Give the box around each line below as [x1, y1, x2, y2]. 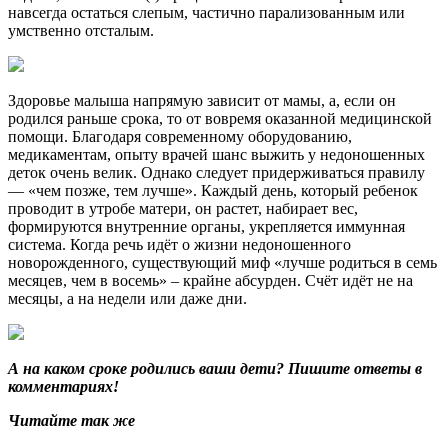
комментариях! [8, 377, 119, 395]
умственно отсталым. [8, 21, 154, 39]
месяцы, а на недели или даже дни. [8, 289, 247, 307]
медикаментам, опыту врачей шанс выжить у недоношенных [8, 145, 425, 163]
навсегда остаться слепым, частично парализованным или [8, 3, 405, 21]
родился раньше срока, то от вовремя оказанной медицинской [8, 109, 432, 127]
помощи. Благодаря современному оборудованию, [8, 127, 352, 145]
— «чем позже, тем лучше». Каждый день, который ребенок [8, 181, 418, 199]
